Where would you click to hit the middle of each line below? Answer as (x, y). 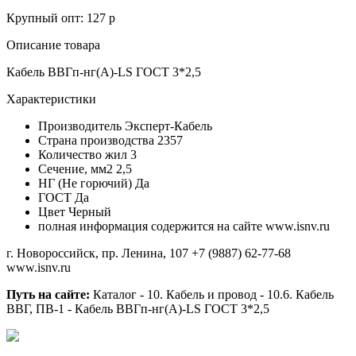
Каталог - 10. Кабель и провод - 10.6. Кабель (212, 294)
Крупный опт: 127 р (61, 17)
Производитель (80, 126)
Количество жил (83, 154)
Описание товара (53, 44)
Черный (90, 211)
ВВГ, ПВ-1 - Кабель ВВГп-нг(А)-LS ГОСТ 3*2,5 (138, 308)
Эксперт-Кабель (168, 126)
